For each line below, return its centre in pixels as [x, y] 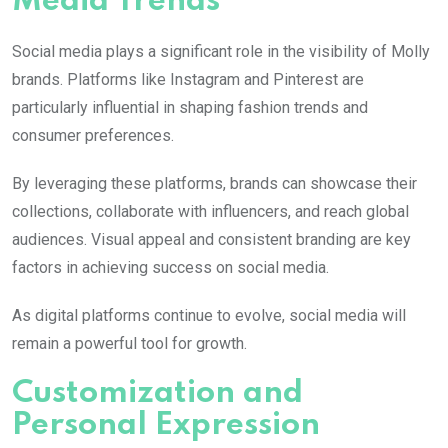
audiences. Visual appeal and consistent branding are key [211, 240]
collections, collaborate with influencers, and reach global [210, 212]
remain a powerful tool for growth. [129, 344]
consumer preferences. [93, 136]
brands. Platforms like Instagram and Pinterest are [188, 80]
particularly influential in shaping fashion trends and [190, 108]
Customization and [157, 394]
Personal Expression [166, 426]
